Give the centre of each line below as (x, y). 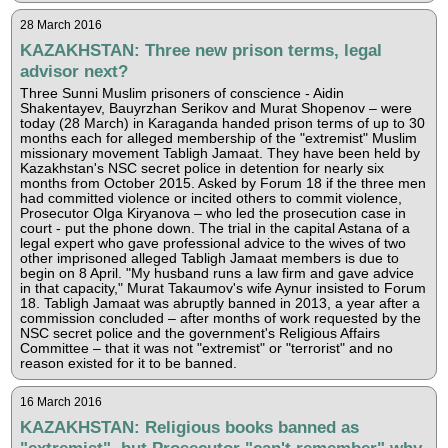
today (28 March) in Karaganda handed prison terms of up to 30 (222, 123)
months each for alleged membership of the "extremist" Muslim (218, 138)
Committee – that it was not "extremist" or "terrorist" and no (206, 348)
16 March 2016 (60, 401)
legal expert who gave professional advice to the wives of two (212, 243)
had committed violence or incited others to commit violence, (210, 198)
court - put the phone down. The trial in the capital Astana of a (214, 228)
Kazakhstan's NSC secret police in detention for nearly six (201, 168)
